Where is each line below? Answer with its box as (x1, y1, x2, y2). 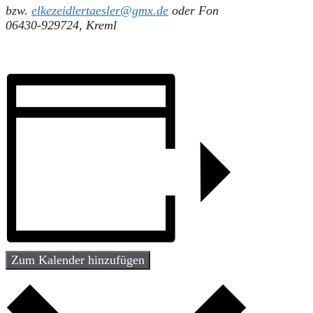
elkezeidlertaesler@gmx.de (31, 3, 168, 17)
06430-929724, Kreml (6, 17, 117, 32)
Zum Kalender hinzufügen (11, 252, 145, 267)
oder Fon (168, 3, 219, 17)
